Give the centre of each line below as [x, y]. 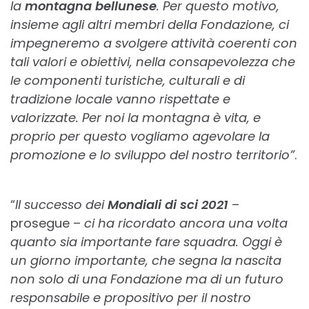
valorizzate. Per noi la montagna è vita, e [136, 118]
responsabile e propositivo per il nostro [131, 298]
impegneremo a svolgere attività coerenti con [154, 43]
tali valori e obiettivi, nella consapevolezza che [153, 62]
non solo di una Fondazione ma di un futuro [147, 279]
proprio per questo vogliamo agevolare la [140, 137]
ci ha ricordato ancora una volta [186, 223]
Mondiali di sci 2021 [168, 205]
